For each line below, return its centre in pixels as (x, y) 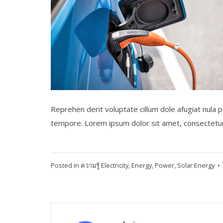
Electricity (115, 165)
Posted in (66, 165)
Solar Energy (196, 165)
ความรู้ (90, 165)
